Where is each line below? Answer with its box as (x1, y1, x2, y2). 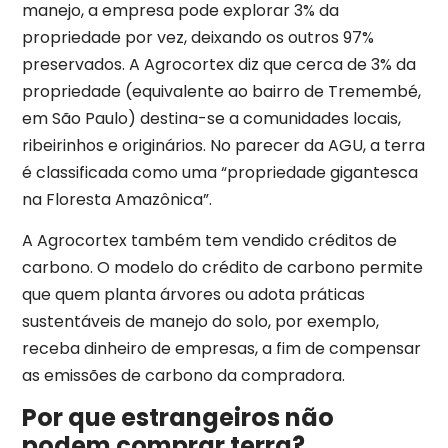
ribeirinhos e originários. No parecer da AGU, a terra (22, 133, 425, 157)
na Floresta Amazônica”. (22, 187, 212, 211)
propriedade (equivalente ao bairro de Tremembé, (22, 79, 421, 103)
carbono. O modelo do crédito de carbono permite (22, 256, 423, 280)
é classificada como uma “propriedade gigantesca (22, 160, 418, 184)
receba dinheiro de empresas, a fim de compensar (22, 337, 421, 361)
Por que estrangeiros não (22, 400, 334, 434)
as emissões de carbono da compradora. (22, 364, 345, 388)
